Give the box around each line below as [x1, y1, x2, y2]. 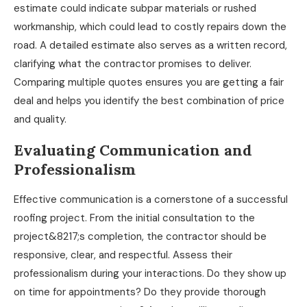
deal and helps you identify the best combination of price [14, 93, 284, 108]
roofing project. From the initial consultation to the [14, 210, 255, 225]
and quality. [14, 112, 66, 126]
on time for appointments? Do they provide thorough [14, 284, 266, 299]
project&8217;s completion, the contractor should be [14, 229, 267, 243]
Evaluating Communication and [14, 140, 252, 160]
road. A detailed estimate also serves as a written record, [14, 38, 287, 52]
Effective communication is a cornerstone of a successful [14, 192, 288, 206]
